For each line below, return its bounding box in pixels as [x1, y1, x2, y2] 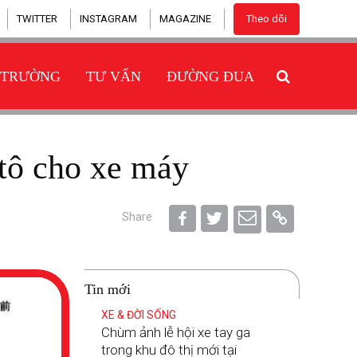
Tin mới [84, 281, 131, 297]
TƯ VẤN [86, 69, 141, 84]
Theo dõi [246, 13, 287, 25]
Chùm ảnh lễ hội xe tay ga [100, 324, 250, 340]
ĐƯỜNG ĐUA [167, 69, 254, 84]
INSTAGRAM [80, 13, 137, 25]
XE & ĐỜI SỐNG [100, 308, 176, 321]
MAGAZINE [159, 13, 211, 25]
